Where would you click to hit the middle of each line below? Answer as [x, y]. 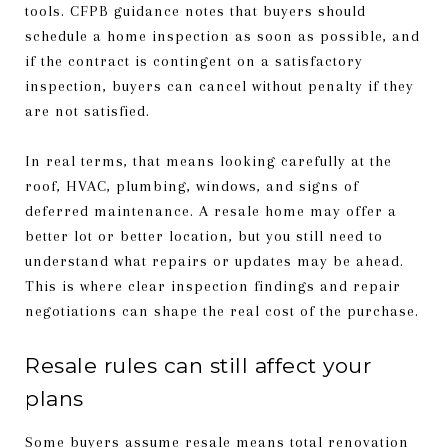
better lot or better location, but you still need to [204, 235]
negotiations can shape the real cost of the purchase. [222, 310]
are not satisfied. [87, 110]
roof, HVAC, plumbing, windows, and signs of [192, 185]
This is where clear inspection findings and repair [213, 285]
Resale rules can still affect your [198, 365]
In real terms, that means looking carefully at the [208, 160]
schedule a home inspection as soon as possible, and [222, 35]
